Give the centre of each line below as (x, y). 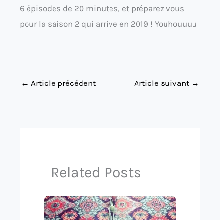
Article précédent (62, 83)
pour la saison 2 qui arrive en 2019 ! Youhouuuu (108, 23)
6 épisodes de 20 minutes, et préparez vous (102, 8)
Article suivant (163, 83)
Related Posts (96, 172)
